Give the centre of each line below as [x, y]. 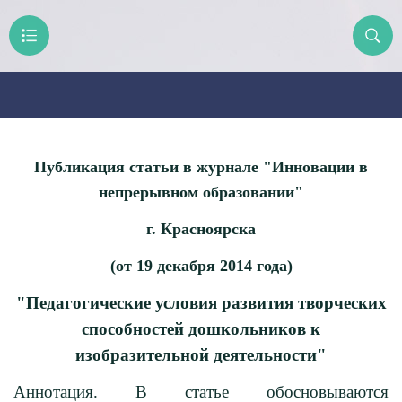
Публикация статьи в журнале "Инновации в [201, 167]
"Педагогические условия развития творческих [201, 303]
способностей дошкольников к [201, 329]
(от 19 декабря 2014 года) [201, 266]
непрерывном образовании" [201, 192]
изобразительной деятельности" [201, 355]
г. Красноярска [201, 229]
